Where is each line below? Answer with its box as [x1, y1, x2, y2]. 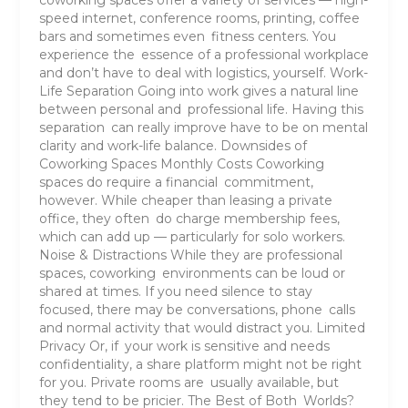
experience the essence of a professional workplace [38, 46, 369, 63]
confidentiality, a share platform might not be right [38, 355, 362, 372]
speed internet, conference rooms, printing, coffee [38, 9, 360, 26]
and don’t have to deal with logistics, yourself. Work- [38, 64, 368, 81]
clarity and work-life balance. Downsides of [38, 137, 307, 154]
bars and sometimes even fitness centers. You [38, 27, 336, 45]
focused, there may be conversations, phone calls [38, 301, 355, 318]
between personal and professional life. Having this [38, 100, 363, 117]
